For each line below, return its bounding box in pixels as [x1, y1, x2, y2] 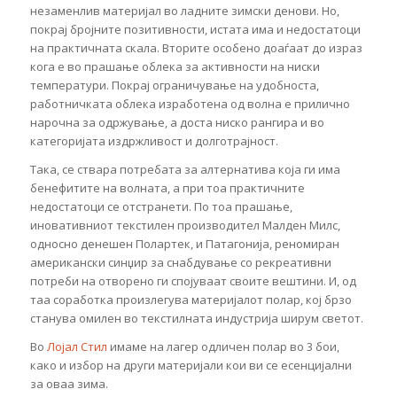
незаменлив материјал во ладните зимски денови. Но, [29, 2, 339, 19]
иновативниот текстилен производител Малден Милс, [29, 216, 340, 233]
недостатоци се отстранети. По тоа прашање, [29, 198, 292, 214]
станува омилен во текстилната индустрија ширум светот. [29, 309, 363, 326]
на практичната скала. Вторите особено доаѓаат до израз [29, 39, 362, 56]
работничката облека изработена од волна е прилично [29, 95, 350, 112]
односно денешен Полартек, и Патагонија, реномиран [29, 235, 339, 252]
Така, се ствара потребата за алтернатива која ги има [29, 160, 340, 177]
